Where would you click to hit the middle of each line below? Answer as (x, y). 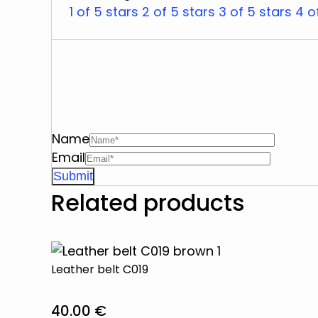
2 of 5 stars (179, 12)
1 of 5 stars (104, 12)
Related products (148, 203)
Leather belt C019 (100, 269)
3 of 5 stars (255, 12)
